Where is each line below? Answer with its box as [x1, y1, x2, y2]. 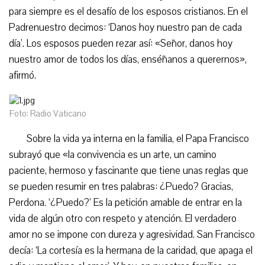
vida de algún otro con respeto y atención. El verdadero [9, 212, 237, 225]
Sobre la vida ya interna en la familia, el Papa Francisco [27, 132, 249, 146]
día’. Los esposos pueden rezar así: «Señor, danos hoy [9, 37, 232, 50]
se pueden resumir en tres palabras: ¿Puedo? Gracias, [9, 180, 233, 193]
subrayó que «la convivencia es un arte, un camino [9, 148, 216, 161]
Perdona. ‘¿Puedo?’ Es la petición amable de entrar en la [9, 196, 242, 209]
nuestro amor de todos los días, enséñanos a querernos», [9, 53, 247, 66]
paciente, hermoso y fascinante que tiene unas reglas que [9, 164, 248, 177]
